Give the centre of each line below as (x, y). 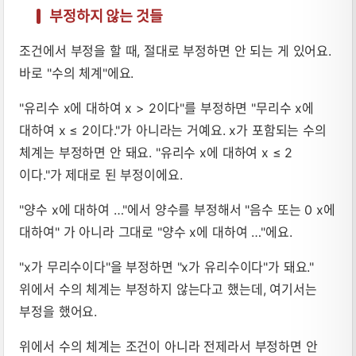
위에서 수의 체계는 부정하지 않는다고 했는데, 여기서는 (168, 289)
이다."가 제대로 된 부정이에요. (101, 174)
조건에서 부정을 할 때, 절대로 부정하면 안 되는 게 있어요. (175, 50)
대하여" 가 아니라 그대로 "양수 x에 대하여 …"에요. (156, 232)
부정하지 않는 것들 (106, 15)
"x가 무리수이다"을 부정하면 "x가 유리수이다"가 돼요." (167, 267)
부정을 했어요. (58, 311)
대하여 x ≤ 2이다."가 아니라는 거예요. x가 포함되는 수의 (173, 130)
